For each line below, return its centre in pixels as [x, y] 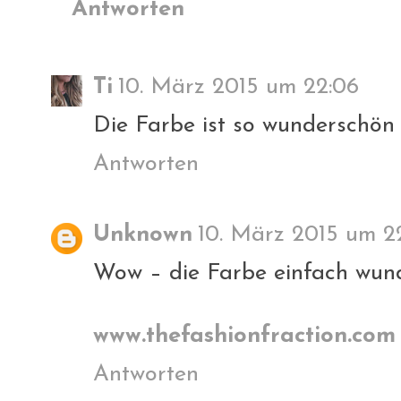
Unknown [143, 235]
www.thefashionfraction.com [244, 336]
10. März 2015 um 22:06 [239, 87]
